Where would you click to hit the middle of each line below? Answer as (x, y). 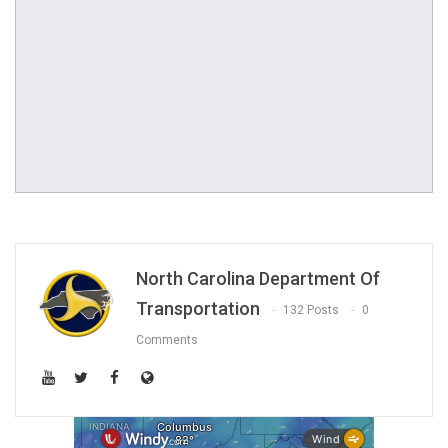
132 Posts (311, 310)
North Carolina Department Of (258, 278)
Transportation (198, 308)
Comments (167, 340)
